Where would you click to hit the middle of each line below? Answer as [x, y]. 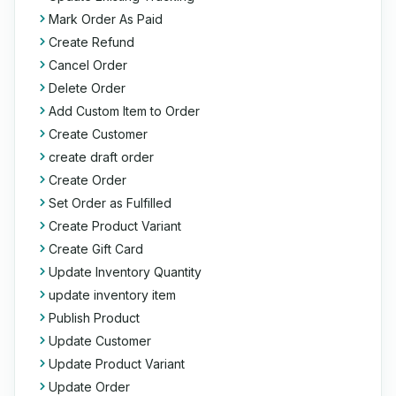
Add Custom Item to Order [124, 111]
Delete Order [87, 88]
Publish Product [94, 318]
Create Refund [91, 42]
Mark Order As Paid [106, 19]
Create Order [88, 180]
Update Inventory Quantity [125, 272]
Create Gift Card [96, 249]
